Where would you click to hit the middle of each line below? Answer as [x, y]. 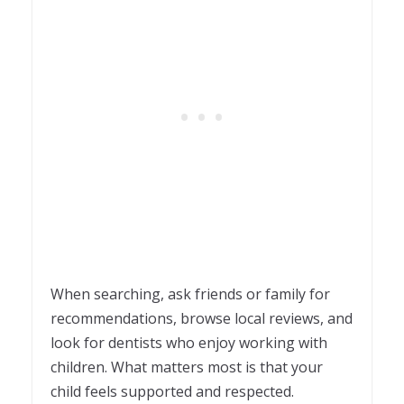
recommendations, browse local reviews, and [202, 319]
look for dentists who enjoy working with [189, 343]
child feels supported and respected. [174, 392]
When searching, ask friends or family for [190, 294]
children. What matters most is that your [187, 367]
